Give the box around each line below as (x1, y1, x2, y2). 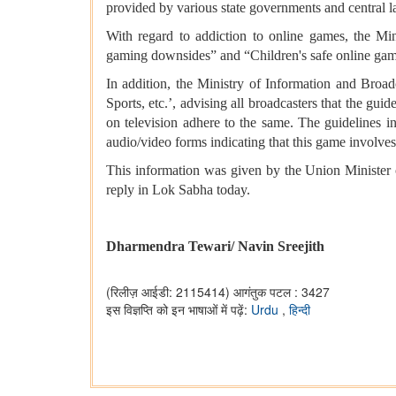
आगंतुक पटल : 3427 (233, 283, 330, 301)
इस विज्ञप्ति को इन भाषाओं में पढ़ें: (106, 301, 251, 319)
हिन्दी (289, 301, 310, 319)
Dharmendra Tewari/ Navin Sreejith (106, 239, 324, 255)
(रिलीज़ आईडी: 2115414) (106, 283, 230, 301)
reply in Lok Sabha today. (106, 182, 250, 198)
